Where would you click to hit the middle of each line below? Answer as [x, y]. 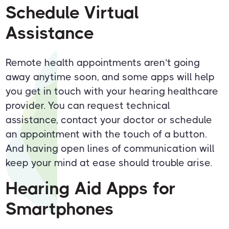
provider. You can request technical [88, 106]
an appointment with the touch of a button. [107, 134]
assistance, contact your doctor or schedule [109, 120]
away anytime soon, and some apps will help [110, 77]
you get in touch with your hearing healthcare [112, 91]
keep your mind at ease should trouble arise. [109, 163]
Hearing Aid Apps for [91, 189]
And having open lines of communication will [110, 149]
